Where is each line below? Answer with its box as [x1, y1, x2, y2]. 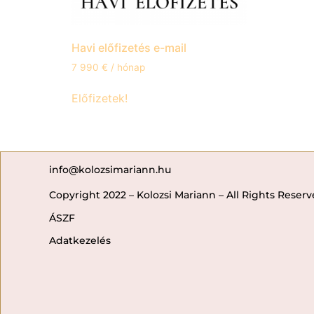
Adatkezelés [49, 234, 111, 247]
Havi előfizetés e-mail [71, 40, 186, 55]
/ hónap [111, 61, 145, 73]
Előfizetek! [71, 91, 128, 106]
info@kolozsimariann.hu [49, 163, 171, 177]
